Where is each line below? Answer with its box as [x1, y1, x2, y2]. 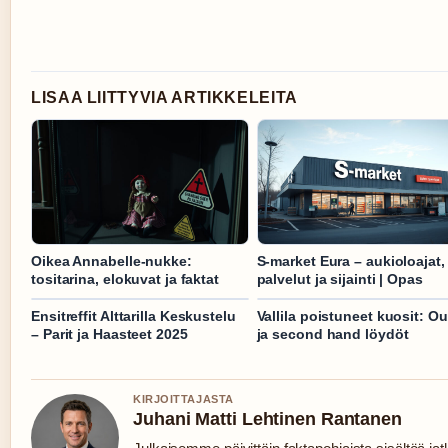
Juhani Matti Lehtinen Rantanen [133, 408, 402, 429]
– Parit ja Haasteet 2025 [31, 325, 188, 342]
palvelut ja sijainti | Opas [256, 270, 423, 287]
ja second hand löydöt [256, 325, 409, 342]
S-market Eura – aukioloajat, [256, 252, 445, 269]
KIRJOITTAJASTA [133, 392, 234, 405]
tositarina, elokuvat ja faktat [31, 270, 219, 287]
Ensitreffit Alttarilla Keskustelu [31, 307, 236, 324]
